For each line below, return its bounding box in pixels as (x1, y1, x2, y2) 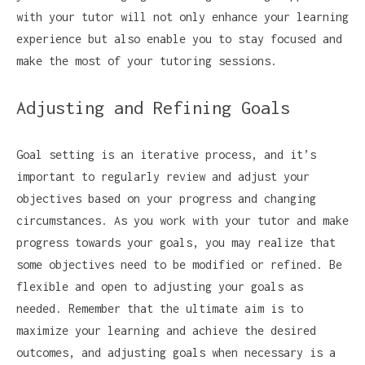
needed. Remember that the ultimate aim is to (16, 301, 303, 315)
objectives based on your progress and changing (16, 191, 316, 205)
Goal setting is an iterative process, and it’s (16, 147, 316, 161)
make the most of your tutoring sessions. (16, 53, 277, 68)
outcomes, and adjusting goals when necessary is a (16, 345, 336, 359)
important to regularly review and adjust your (16, 169, 310, 183)
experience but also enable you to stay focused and (16, 31, 342, 46)
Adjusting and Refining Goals (16, 96, 290, 118)
